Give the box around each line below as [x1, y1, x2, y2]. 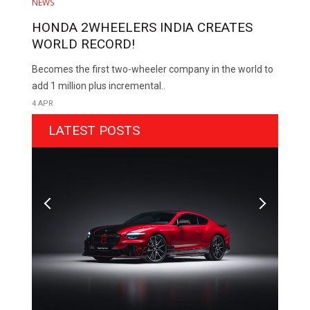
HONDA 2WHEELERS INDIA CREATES [32, 19, 253, 36]
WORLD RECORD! [32, 36, 136, 53]
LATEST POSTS [48, 122, 140, 139]
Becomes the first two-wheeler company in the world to [32, 64, 274, 75]
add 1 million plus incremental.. [32, 80, 166, 92]
